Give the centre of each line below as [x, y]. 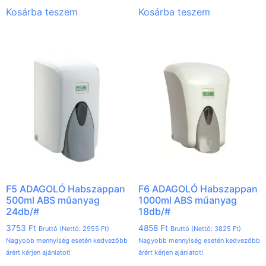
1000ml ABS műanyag [187, 200]
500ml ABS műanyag [53, 200]
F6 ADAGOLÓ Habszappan [198, 189]
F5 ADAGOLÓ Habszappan [66, 189]
